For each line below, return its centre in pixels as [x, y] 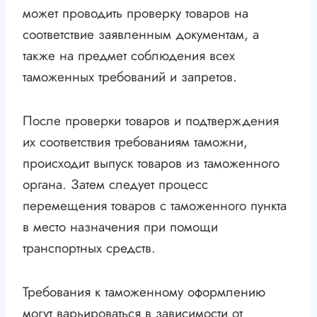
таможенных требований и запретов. [130, 77]
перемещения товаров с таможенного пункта [155, 206]
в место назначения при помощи [120, 227]
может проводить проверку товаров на [136, 13]
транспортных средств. [89, 248]
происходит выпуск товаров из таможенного [151, 163]
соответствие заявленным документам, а [141, 35]
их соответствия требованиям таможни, [135, 142]
